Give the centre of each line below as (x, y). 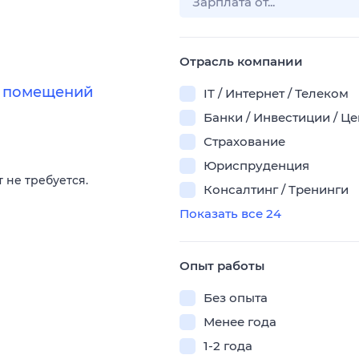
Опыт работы (222, 266)
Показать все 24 (230, 214)
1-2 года (228, 346)
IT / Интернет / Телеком (276, 93)
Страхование (244, 141)
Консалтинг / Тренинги (276, 190)
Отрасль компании (241, 61)
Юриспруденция (256, 165)
